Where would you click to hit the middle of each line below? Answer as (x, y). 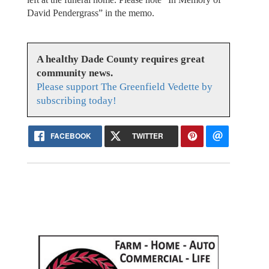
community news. (74, 73)
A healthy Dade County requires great (120, 59)
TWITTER (147, 136)
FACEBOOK (71, 136)
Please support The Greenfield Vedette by (124, 87)
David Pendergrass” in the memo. (90, 13)
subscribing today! (76, 101)
